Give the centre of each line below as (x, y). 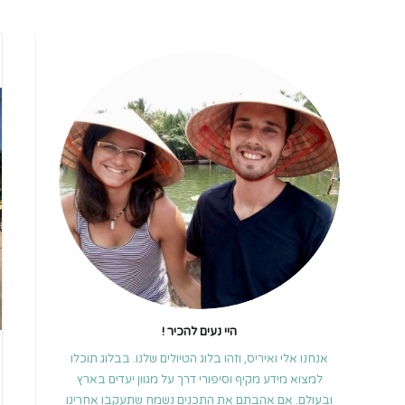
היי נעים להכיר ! (199, 332)
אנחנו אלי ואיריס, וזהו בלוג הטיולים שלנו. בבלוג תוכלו (199, 359)
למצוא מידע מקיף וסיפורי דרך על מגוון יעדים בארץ (199, 380)
